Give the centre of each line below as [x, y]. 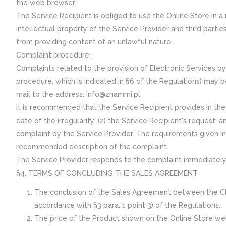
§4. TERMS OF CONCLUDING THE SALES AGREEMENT [107, 173]
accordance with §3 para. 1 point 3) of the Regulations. [127, 205]
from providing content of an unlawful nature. [94, 42]
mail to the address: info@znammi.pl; [79, 94]
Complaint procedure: [53, 55]
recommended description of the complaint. [92, 147]
